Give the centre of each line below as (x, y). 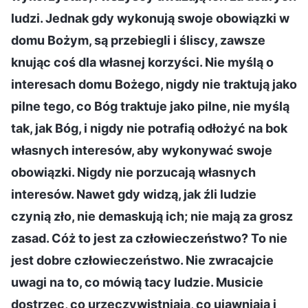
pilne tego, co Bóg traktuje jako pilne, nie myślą (150, 106)
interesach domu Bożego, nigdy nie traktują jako (154, 84)
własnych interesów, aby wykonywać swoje (142, 150)
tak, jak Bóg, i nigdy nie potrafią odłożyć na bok (149, 128)
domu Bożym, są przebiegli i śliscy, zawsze (138, 40)
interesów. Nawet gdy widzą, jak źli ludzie (134, 194)
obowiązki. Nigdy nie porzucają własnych (133, 172)
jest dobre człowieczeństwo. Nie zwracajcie (142, 260)
